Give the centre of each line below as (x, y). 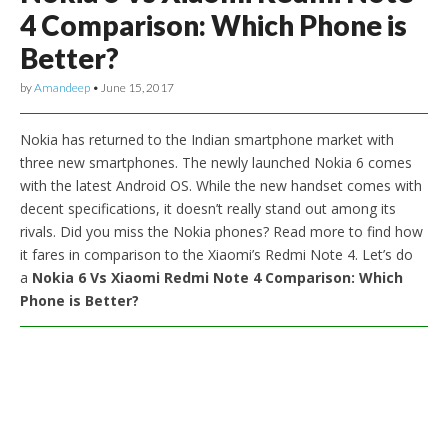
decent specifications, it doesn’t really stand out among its (208, 208)
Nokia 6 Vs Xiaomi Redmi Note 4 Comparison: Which (217, 277)
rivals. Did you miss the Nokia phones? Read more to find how (221, 231)
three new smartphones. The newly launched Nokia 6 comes (216, 162)
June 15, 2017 (137, 87)
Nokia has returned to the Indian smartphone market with (207, 139)
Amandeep (62, 87)
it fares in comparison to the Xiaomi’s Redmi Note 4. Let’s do (216, 254)
